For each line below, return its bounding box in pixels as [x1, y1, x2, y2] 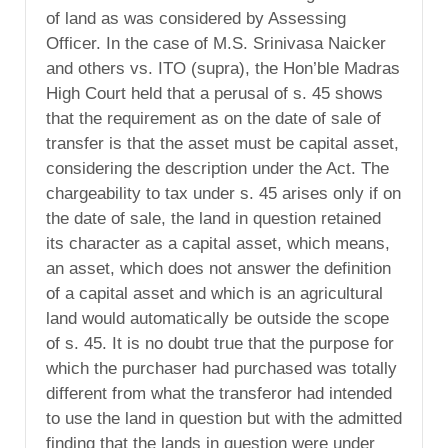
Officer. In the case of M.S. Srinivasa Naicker [46, 33, 386, 53]
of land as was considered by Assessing [46, 8, 346, 28]
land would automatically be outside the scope [46, 308, 389, 328]
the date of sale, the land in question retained [46, 208, 381, 228]
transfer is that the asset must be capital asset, [46, 133, 399, 153]
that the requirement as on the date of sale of [46, 108, 381, 128]
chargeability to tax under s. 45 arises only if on [46, 183, 401, 203]
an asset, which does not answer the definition [46, 258, 391, 278]
